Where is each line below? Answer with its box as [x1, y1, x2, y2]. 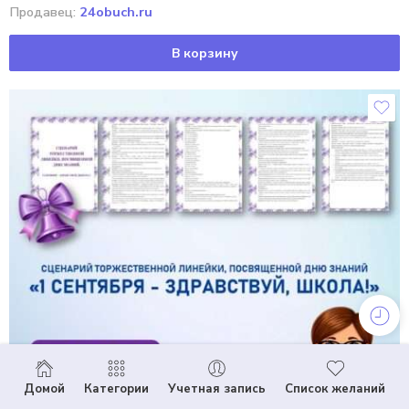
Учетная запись [168, 381, 267, 397]
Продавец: [9, 3, 79, 21]
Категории [83, 381, 149, 397]
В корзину [171, 44, 238, 62]
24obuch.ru [79, 3, 152, 21]
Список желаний [285, 381, 386, 397]
